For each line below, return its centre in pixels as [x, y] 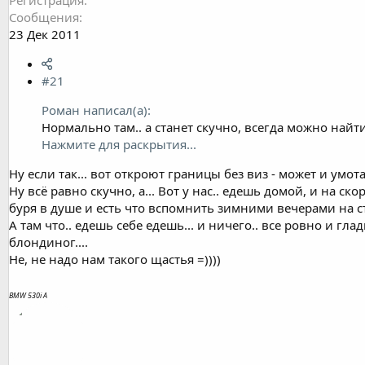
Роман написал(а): [96, 110]
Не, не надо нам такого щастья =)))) [115, 259]
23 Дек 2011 [45, 34]
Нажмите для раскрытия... [119, 144]
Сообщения [44, 17]
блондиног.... [48, 242]
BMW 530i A [28, 295]
